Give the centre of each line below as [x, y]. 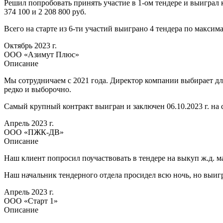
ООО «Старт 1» [31, 201]
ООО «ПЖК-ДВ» [34, 132]
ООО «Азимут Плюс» [42, 54]
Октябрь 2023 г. [30, 45]
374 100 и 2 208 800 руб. [45, 11]
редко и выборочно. [38, 89]
